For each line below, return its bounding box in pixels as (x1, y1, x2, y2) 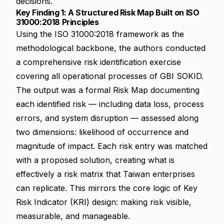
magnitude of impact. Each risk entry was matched (16, 141, 207, 151)
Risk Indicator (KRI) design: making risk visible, (16, 197, 191, 207)
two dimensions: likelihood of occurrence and (16, 127, 188, 137)
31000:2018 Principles (16, 17, 99, 27)
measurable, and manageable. (16, 211, 130, 221)
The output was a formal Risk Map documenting (16, 85, 199, 95)
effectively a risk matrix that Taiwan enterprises (16, 169, 195, 179)
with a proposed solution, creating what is (16, 155, 174, 165)
